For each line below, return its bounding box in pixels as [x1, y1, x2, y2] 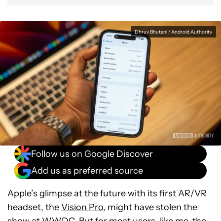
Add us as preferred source [31, 165, 143, 176]
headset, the [7, 202, 61, 213]
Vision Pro [61, 202, 103, 213]
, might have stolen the [103, 202, 197, 213]
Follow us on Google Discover [31, 148, 153, 159]
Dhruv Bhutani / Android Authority [135, 29, 212, 35]
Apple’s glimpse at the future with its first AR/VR [7, 188, 207, 199]
